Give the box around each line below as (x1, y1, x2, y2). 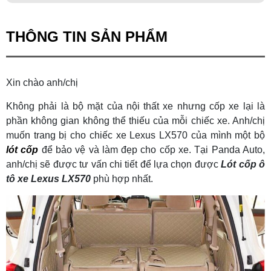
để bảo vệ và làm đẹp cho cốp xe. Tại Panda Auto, (38, 144, 266, 155)
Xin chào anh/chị (6, 77, 78, 88)
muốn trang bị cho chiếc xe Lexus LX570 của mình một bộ (6, 129, 265, 140)
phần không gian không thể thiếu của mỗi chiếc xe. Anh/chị (6, 115, 265, 126)
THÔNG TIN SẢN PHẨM (6, 28, 168, 45)
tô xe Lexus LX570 (6, 173, 91, 184)
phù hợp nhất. (91, 173, 153, 184)
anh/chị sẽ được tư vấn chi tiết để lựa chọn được (6, 158, 221, 169)
